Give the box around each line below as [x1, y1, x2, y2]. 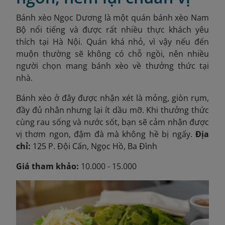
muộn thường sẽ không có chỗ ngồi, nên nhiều [16, 48, 209, 60]
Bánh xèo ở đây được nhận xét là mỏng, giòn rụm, [16, 92, 209, 104]
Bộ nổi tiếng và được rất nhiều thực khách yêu [16, 24, 209, 36]
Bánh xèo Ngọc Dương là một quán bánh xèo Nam [16, 12, 209, 24]
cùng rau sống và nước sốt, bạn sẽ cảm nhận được [16, 117, 209, 128]
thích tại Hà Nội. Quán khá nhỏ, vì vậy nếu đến [16, 36, 209, 48]
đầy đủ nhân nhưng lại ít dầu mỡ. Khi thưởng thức [16, 104, 209, 116]
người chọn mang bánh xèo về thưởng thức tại [16, 60, 209, 72]
